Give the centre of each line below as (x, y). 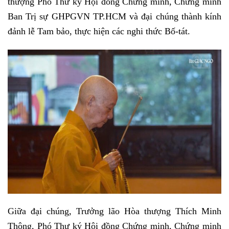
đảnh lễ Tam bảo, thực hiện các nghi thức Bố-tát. (99, 31)
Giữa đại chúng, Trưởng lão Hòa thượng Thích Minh (114, 211)
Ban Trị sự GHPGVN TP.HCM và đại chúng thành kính (114, 17)
